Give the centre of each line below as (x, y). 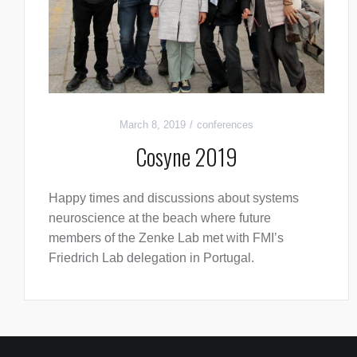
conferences (225, 124)
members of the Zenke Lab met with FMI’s (166, 237)
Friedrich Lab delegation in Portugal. (151, 257)
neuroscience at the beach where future (160, 218)
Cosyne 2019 (186, 156)
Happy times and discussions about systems (174, 198)
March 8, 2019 (152, 124)
